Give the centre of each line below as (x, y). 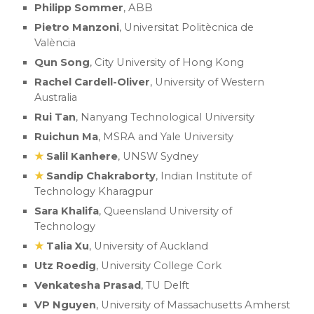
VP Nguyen (66, 305)
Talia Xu (68, 246)
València (55, 43)
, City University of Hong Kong (167, 62)
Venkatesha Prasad (88, 285)
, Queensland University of (166, 211)
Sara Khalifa (67, 211)
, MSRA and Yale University (166, 137)
